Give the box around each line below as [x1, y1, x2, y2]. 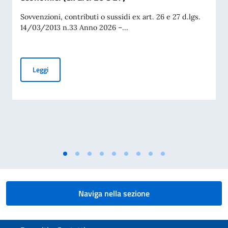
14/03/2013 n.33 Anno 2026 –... [20, 23, 128, 32]
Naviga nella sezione [78, 187, 150, 199]
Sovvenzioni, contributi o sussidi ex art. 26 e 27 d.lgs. [20, 12, 201, 21]
